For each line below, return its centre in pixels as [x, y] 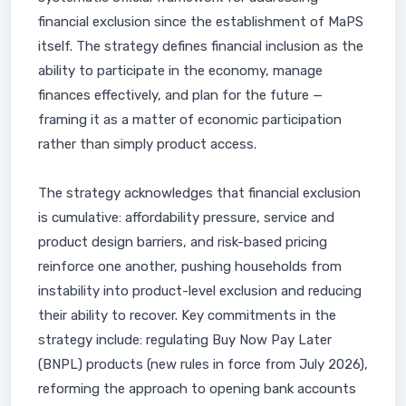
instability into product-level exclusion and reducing [200, 291]
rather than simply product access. [147, 144]
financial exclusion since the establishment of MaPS [201, 22]
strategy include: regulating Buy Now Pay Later [185, 340]
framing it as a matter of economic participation [190, 120]
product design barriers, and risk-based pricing [183, 242]
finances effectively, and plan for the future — [180, 95]
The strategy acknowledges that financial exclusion [199, 193]
